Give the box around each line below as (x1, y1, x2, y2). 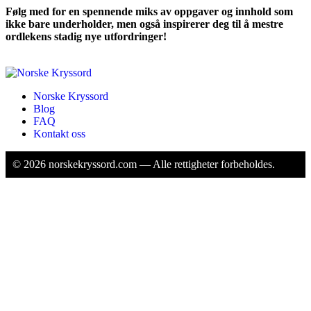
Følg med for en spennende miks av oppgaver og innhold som (6, 6, 293, 18)
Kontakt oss (33, 128, 85, 140)
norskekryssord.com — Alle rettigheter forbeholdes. (46, 158, 275, 171)
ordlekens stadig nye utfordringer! (6, 31, 167, 43)
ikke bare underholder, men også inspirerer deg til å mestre (6, 18, 283, 31)
